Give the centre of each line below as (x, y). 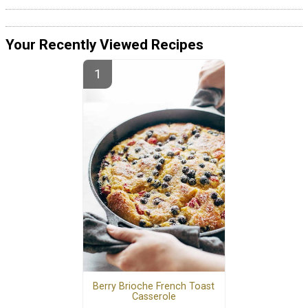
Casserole (154, 297)
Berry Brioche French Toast (154, 287)
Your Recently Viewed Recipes (104, 45)
